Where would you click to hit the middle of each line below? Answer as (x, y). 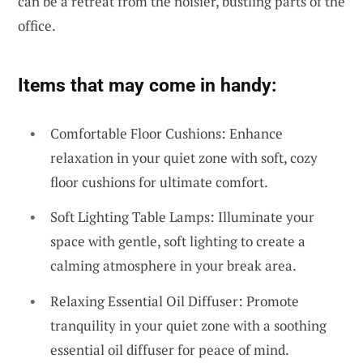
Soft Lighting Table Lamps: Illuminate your (182, 217)
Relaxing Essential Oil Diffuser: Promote (175, 301)
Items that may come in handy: (147, 85)
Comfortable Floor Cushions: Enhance (167, 133)
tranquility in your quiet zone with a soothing (188, 325)
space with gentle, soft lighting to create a (178, 241)
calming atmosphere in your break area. (173, 266)
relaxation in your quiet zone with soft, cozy (184, 157)
